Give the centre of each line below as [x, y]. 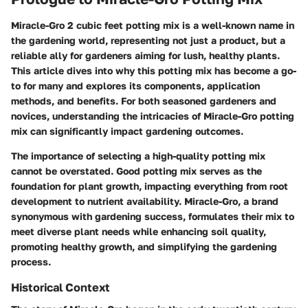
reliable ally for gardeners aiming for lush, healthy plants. [145, 55]
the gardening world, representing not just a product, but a [148, 40]
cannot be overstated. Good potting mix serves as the [136, 170]
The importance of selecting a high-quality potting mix [138, 155]
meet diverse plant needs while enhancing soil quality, [139, 231]
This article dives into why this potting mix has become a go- [154, 70]
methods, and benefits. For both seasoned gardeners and [144, 100]
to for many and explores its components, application [135, 85]
